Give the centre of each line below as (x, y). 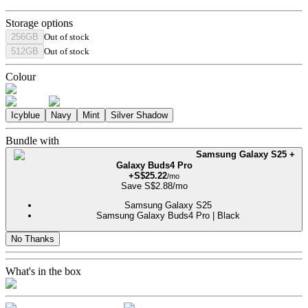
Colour (21, 76)
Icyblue (25, 115)
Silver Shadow (139, 115)
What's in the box (43, 272)
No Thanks (33, 239)
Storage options (39, 23)
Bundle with (32, 140)
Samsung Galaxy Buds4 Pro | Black (168, 215)
